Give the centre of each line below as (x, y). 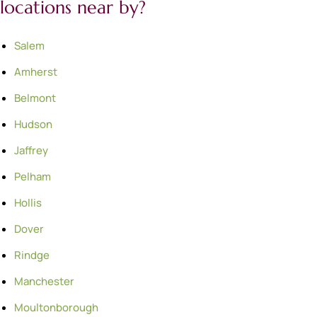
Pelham (33, 177)
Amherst (36, 72)
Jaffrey (31, 151)
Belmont (35, 98)
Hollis (28, 203)
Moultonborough (56, 308)
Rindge (32, 255)
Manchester (44, 282)
